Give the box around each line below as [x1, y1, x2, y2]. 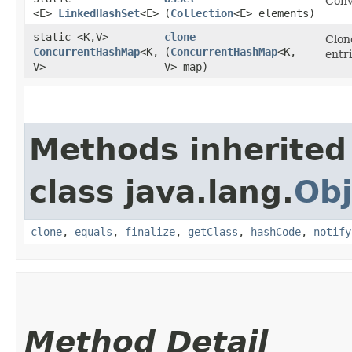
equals [75, 225, 112, 238]
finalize [125, 225, 175, 238]
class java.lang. [29, 174, 294, 210]
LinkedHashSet [58, 6, 140, 20]
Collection [170, 6, 233, 20]
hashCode [251, 225, 301, 238]
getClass [188, 225, 238, 238]
